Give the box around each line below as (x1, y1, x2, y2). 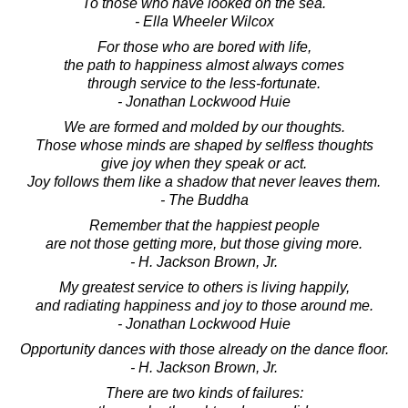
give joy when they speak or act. (101, 155, 307, 171)
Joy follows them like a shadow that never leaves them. (27, 173, 381, 189)
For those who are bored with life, (97, 38, 311, 55)
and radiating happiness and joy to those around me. (35, 297, 373, 313)
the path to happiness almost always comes (64, 56, 344, 73)
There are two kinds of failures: (105, 384, 303, 401)
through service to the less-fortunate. (87, 75, 321, 91)
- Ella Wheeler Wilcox (134, 13, 274, 29)
